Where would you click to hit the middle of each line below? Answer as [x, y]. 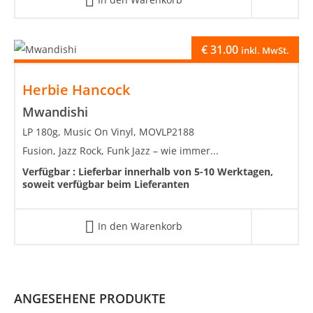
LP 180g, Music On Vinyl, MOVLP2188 [108, 131]
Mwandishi [55, 111]
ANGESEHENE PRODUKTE [90, 299]
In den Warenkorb [140, 226]
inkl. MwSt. [265, 50]
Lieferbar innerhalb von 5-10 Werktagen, [176, 171]
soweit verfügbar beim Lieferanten [106, 184]
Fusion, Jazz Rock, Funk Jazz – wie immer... [121, 150]
